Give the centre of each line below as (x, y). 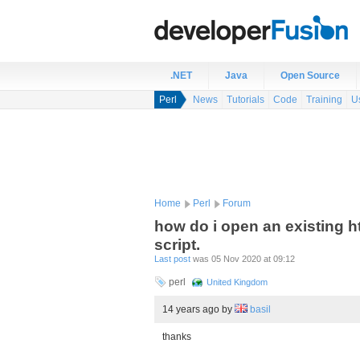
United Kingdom (237, 282)
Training (324, 100)
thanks (177, 337)
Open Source (310, 76)
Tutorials (245, 100)
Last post (172, 259)
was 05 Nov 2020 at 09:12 (243, 259)
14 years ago (192, 309)
